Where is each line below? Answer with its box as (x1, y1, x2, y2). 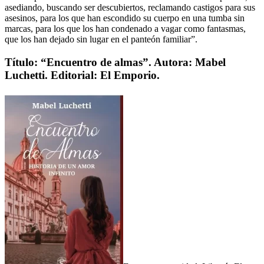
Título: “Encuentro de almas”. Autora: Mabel (5, 56, 226, 69)
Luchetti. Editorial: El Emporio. (5, 69, 160, 82)
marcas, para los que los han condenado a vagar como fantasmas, (5, 24, 246, 34)
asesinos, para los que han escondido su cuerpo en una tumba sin (5, 13, 245, 24)
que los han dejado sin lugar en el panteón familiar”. (5, 34, 197, 45)
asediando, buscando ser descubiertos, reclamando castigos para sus (5, 2, 255, 13)
